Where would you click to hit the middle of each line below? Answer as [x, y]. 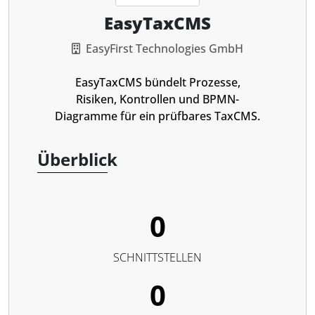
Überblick [77, 159]
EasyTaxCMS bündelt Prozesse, [157, 82]
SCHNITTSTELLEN [157, 257]
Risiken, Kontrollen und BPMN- [157, 99]
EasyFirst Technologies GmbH [165, 49]
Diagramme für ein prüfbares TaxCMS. [157, 116]
